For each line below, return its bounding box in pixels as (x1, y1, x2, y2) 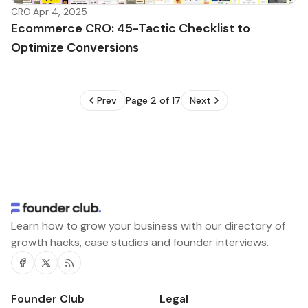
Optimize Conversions (11, 39, 139, 56)
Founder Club (11, 291, 85, 307)
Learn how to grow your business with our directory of (11, 219, 285, 234)
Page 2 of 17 (126, 94, 181, 107)
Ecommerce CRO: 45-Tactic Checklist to (11, 20, 250, 37)
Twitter (40, 268, 76, 283)
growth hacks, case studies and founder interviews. (11, 235, 269, 250)
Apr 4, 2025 (33, 5, 87, 19)
